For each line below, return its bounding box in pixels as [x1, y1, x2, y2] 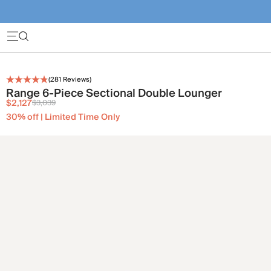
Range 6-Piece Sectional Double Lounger [6, 84, 222, 103]
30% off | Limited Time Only [6, 109, 120, 125]
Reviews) [61, 73, 91, 85]
